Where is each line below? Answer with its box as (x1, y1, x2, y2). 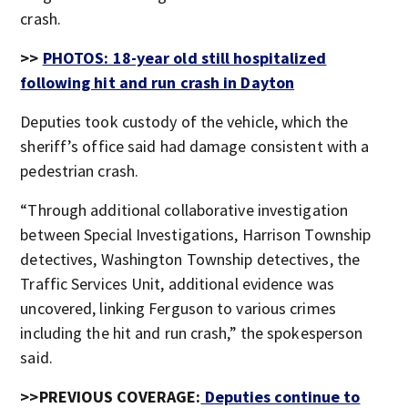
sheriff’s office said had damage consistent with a (20, 136, 370, 157)
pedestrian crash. (20, 160, 139, 181)
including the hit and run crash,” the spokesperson (20, 322, 363, 343)
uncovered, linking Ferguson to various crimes (20, 298, 336, 319)
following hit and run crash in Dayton (20, 72, 295, 93)
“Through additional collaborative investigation (20, 199, 349, 220)
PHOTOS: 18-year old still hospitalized (42, 47, 327, 68)
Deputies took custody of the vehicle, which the (20, 111, 349, 132)
